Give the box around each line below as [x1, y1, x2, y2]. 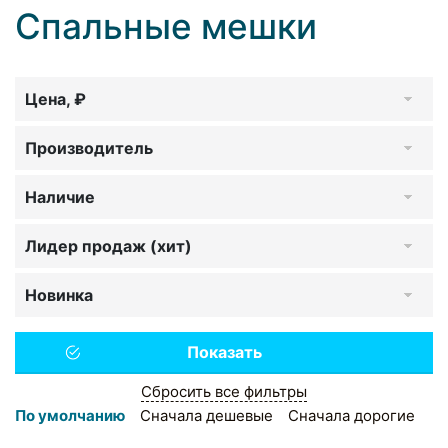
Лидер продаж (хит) [25, 235, 192, 256]
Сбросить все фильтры [141, 381, 307, 401]
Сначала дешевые [140, 405, 273, 425]
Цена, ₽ [25, 88, 86, 109]
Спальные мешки [15, 4, 317, 47]
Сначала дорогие [288, 405, 415, 425]
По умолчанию [15, 405, 125, 425]
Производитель [25, 137, 153, 158]
